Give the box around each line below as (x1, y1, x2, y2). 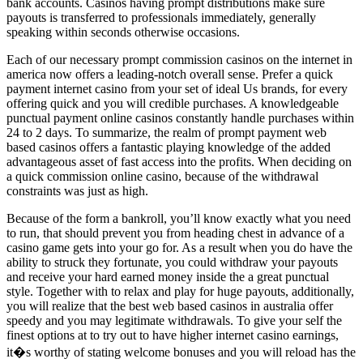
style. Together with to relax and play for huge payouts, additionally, (6, 284, 354, 299)
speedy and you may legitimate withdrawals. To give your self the (6, 314, 342, 328)
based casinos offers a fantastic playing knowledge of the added (6, 140, 331, 155)
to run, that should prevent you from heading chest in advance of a (6, 226, 344, 241)
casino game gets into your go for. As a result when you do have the (6, 241, 352, 255)
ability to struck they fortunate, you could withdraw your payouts (6, 255, 338, 270)
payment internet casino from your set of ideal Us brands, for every (6, 82, 348, 96)
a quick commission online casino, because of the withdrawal (6, 169, 318, 184)
